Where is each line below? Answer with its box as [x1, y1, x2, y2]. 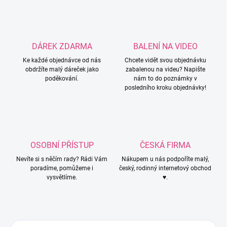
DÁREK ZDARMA [31, 42, 92, 52]
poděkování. [45, 75, 79, 83]
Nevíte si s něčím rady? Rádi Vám [16, 156, 107, 163]
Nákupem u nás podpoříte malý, [122, 156, 209, 163]
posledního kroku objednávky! [124, 84, 206, 92]
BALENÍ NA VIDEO [133, 42, 198, 52]
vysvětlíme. [47, 174, 77, 181]
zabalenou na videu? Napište [125, 66, 205, 73]
